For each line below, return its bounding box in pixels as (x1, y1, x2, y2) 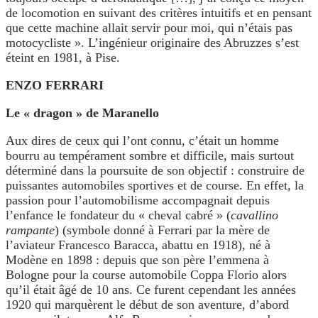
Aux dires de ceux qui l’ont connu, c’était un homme (6, 133, 279, 148)
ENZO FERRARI (6, 78, 107, 93)
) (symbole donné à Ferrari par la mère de (55, 223, 270, 238)
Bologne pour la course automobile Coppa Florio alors (6, 268, 287, 283)
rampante (6, 223, 55, 238)
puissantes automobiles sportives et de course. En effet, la (6, 178, 304, 193)
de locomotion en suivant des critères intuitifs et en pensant (6, 6, 312, 21)
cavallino (231, 208, 278, 223)
